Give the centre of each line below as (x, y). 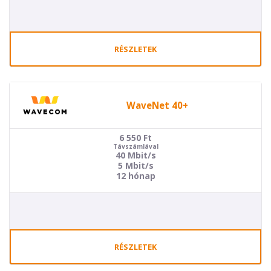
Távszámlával (135, 146)
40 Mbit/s (135, 155)
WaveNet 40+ (157, 105)
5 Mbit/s (135, 165)
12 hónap (135, 176)
